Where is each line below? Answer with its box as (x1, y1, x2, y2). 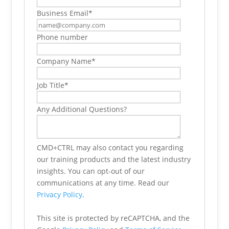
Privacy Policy (37, 190, 83, 199)
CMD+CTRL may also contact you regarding (37, 143, 184, 152)
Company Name (37, 56, 92, 66)
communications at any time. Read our (37, 178, 170, 188)
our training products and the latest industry (37, 154, 191, 164)
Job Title (37, 80, 65, 90)
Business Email (37, 8, 89, 18)
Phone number (37, 32, 88, 42)
